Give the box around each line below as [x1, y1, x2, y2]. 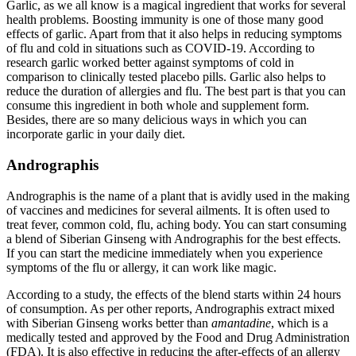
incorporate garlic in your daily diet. [6, 127, 185, 141]
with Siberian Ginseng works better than [6, 315, 211, 330]
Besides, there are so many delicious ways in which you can [6, 113, 307, 127]
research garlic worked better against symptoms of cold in [6, 56, 294, 70]
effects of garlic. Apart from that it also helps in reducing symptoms [6, 27, 342, 41]
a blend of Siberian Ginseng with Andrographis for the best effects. [6, 231, 341, 246]
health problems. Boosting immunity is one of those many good [6, 13, 323, 27]
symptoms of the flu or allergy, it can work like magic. [6, 260, 277, 274]
